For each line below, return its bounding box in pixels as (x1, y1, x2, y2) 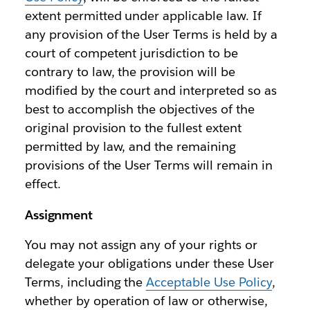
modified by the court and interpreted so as (24, 82, 277, 99)
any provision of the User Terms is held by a (24, 26, 277, 43)
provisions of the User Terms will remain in (24, 157, 273, 174)
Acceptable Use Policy (146, 274, 272, 291)
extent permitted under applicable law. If (24, 8, 262, 24)
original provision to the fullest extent (24, 120, 241, 136)
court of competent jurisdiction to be (24, 45, 239, 62)
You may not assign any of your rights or (24, 237, 257, 253)
